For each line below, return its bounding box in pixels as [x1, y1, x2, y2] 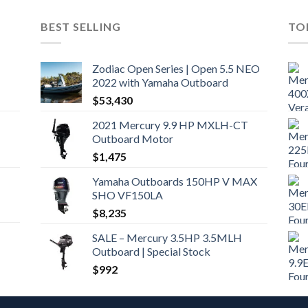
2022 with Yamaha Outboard [91, 76, 228, 89]
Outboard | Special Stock [91, 245, 210, 258]
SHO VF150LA [91, 188, 163, 202]
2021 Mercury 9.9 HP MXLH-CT [91, 118, 248, 132]
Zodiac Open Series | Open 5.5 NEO [91, 62, 260, 76]
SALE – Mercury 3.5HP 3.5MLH [91, 231, 242, 245]
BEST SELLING [40, 19, 121, 33]
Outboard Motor [91, 132, 173, 146]
